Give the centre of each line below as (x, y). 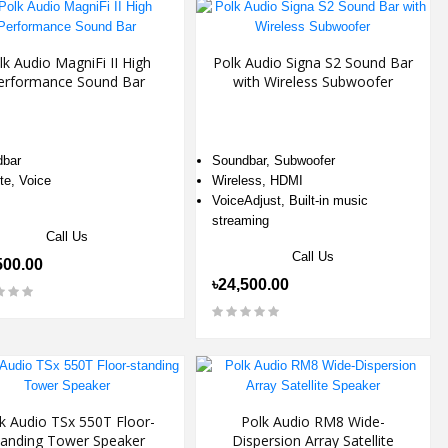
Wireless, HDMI (257, 180)
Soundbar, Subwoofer (273, 160)
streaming (240, 220)
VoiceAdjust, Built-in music (289, 200)
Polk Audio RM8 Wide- (312, 421)
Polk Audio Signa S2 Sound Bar (312, 62)
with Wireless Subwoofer (312, 81)
